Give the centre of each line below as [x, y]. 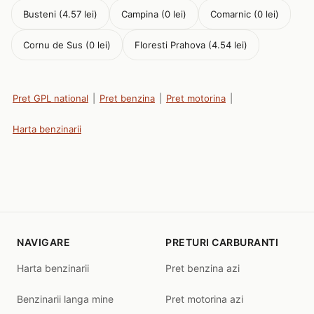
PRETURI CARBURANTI [222, 242]
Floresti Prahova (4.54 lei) [191, 45]
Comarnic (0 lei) [245, 14]
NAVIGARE [43, 242]
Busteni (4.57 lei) [60, 14]
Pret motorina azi [204, 299]
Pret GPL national [50, 98]
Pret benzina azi [203, 268]
